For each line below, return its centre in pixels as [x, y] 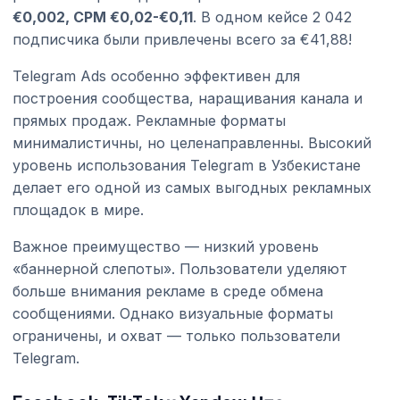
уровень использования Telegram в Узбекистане [187, 165]
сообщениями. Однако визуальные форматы [173, 313]
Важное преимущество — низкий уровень [166, 246]
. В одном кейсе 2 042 [272, 17]
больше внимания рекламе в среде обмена [168, 291]
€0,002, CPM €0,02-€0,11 [103, 17]
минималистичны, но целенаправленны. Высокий [192, 142]
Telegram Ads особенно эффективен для [156, 75]
